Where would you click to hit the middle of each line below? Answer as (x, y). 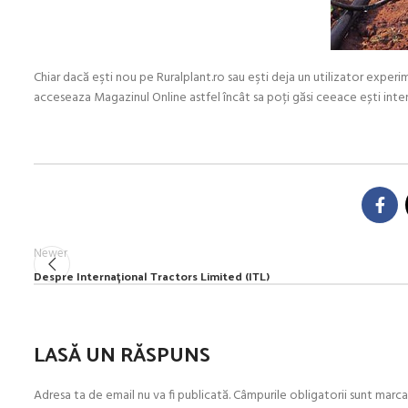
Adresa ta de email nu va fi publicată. (132, 395)
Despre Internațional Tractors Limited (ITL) (152, 275)
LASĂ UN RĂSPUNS (122, 353)
